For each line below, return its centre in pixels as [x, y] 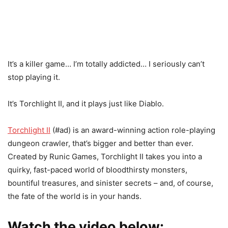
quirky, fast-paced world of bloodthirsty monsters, [97, 170]
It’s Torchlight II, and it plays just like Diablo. [86, 104]
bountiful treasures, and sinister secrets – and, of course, [110, 183]
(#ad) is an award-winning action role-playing [133, 130]
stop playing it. [34, 77]
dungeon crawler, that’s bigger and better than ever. [101, 143]
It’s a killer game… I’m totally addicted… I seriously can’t [106, 64]
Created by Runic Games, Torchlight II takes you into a [105, 156]
